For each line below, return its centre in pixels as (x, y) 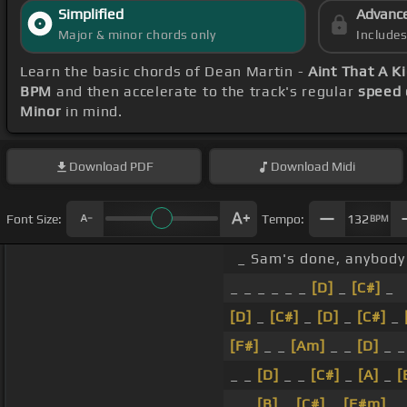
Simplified (90, 15)
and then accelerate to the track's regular (205, 92)
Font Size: (34, 218)
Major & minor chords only (137, 35)
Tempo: (283, 218)
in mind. (92, 112)
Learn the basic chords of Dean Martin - (164, 72)
